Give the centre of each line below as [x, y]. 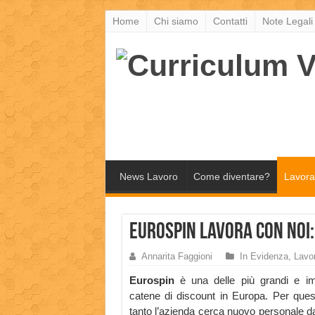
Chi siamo [176, 21]
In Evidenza [264, 257]
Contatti [230, 21]
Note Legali [287, 21]
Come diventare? [231, 177]
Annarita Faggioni [176, 257]
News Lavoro [148, 177]
